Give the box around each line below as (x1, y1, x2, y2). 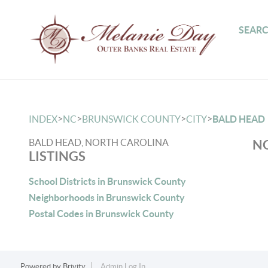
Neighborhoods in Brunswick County (29, 192, 185, 203)
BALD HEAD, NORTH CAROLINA (29, 137, 169, 148)
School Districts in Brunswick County (29, 176, 186, 187)
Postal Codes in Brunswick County (29, 208, 174, 219)
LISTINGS (29, 148, 86, 163)
